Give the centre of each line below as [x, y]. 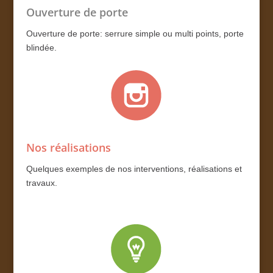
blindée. [41, 47]
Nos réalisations [68, 147]
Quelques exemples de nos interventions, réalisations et [134, 168]
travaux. [41, 183]
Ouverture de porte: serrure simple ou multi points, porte [135, 33]
